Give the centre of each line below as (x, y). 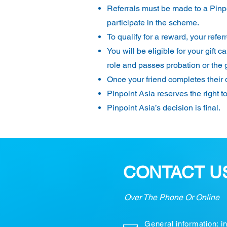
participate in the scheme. (153, 23)
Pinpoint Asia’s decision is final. (164, 108)
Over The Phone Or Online (172, 197)
